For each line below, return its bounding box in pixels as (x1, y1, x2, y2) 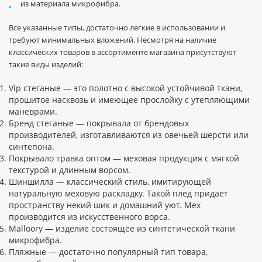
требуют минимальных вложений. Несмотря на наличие (9, 35, 216, 45)
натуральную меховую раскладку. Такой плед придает (9, 188, 228, 199)
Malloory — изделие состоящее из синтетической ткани (9, 223, 235, 234)
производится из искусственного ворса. (9, 211, 175, 222)
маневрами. (9, 106, 57, 117)
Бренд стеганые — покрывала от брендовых (9, 118, 189, 129)
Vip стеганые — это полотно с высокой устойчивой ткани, (9, 82, 242, 94)
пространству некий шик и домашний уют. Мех (9, 199, 201, 211)
